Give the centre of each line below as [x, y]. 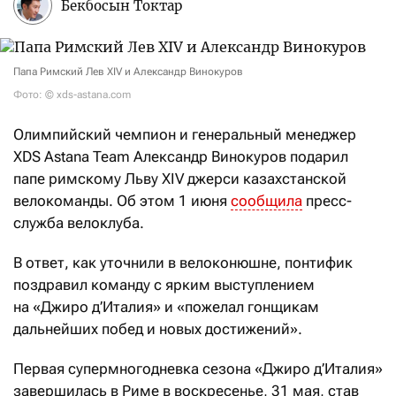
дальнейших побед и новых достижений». [158, 329]
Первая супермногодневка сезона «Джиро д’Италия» [198, 369]
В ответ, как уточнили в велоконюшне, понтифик [183, 263]
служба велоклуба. [79, 223]
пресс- [327, 201]
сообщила [267, 201]
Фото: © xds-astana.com [72, 95]
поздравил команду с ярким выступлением [164, 285]
